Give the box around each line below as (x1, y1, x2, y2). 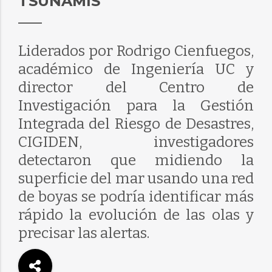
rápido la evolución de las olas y (18, 206, 254, 223)
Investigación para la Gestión (18, 97, 254, 114)
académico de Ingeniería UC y (18, 61, 254, 78)
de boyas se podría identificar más (18, 188, 254, 205)
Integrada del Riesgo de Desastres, (18, 115, 254, 132)
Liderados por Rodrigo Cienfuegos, (18, 42, 254, 59)
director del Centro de (18, 79, 254, 96)
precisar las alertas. (18, 225, 149, 242)
